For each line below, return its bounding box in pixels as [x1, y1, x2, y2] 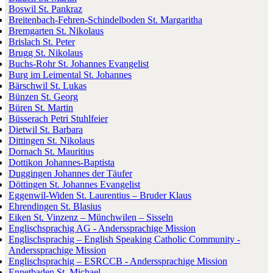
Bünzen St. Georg [9, 91, 78, 102]
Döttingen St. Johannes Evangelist [9, 179, 140, 190]
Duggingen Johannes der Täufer [9, 168, 132, 179]
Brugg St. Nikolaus [9, 47, 83, 58]
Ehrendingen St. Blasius [9, 200, 101, 211]
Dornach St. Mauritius [9, 146, 94, 157]
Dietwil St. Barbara [9, 124, 83, 135]
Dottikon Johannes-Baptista [9, 157, 115, 168]
